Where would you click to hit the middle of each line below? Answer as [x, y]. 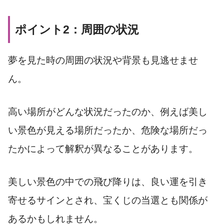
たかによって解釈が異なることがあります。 [103, 148]
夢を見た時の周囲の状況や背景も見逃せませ [103, 60]
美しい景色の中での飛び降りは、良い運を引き [108, 181]
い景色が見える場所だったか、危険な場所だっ [108, 130]
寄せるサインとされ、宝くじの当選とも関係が [108, 200]
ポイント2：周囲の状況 [77, 30]
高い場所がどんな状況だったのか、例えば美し [108, 111]
